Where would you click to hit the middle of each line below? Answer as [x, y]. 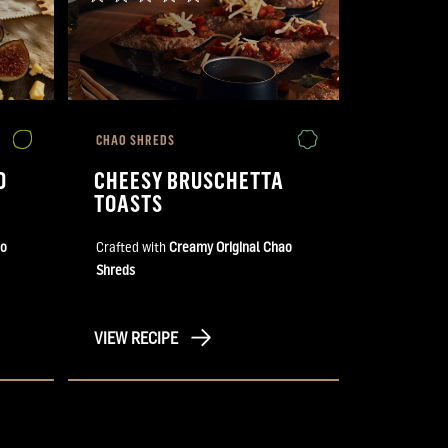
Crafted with [132, 246]
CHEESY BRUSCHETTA [189, 179]
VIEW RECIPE [136, 338]
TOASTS [129, 202]
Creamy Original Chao [230, 246]
